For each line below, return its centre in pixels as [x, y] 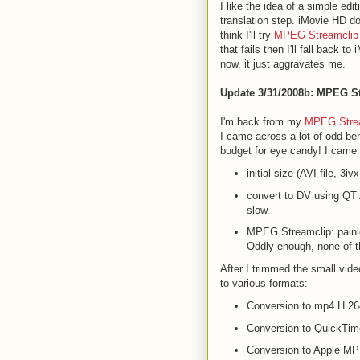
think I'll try [247, 35]
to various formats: [264, 283]
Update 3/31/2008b [265, 93]
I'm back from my [262, 122]
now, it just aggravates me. [283, 64]
